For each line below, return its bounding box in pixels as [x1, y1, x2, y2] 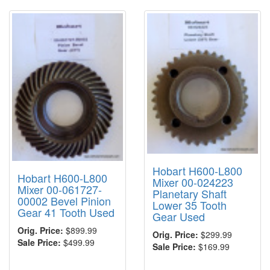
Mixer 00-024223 [152, 174, 233, 190]
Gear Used [152, 208, 205, 224]
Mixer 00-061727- [17, 181, 102, 198]
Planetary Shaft [152, 185, 227, 201]
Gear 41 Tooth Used [17, 204, 115, 221]
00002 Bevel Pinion [17, 193, 111, 209]
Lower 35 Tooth [152, 196, 227, 213]
